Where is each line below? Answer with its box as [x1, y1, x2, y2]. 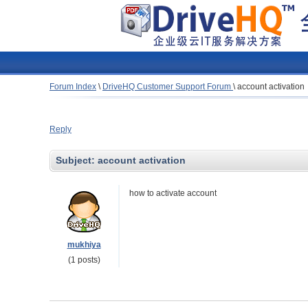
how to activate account [129, 188, 219, 198]
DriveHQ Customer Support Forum [102, 82, 233, 91]
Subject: [56, 155, 98, 166]
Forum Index [49, 82, 96, 91]
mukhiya [67, 240, 101, 250]
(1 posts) [67, 255, 100, 265]
